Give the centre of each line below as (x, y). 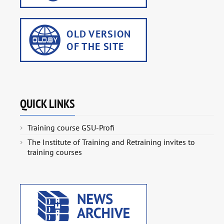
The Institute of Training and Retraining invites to (111, 142)
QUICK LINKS (47, 104)
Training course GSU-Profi (71, 128)
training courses (55, 152)
